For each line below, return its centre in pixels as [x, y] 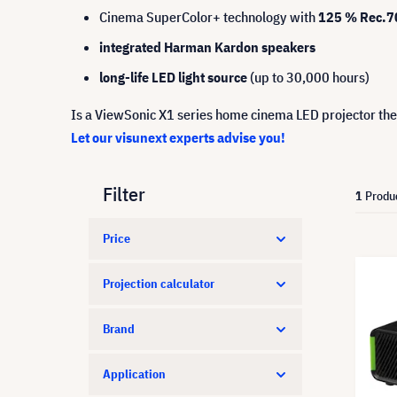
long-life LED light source [173, 77]
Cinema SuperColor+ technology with [209, 17]
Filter [124, 194]
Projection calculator [159, 284]
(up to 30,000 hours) [308, 77]
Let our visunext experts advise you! [178, 137]
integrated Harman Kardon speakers [207, 47]
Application [134, 374]
